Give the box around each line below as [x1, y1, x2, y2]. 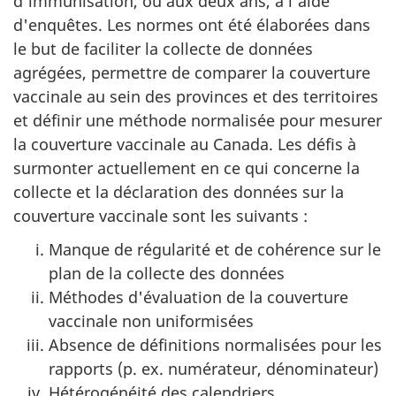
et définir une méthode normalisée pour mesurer [13, 109, 382, 131]
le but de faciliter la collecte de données [13, 37, 313, 59]
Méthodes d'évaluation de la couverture [49, 286, 348, 308]
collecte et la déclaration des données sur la [13, 180, 344, 202]
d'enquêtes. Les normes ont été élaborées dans [13, 13, 370, 35]
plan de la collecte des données [49, 263, 285, 285]
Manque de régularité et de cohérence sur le [49, 239, 381, 261]
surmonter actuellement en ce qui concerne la [13, 156, 360, 179]
